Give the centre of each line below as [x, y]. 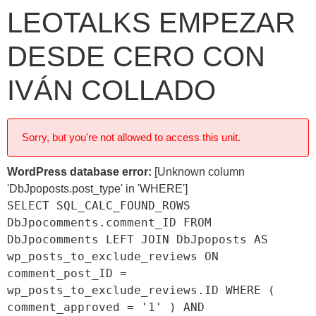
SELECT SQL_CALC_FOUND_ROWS [99, 206]
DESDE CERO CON [136, 56]
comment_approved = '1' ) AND [106, 307]
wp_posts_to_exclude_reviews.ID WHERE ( [141, 290]
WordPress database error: [79, 172]
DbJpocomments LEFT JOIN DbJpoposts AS [138, 239]
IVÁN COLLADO [111, 90]
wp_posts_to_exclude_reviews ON [113, 256]
